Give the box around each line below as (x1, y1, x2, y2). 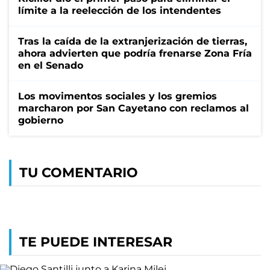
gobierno (18, 114, 63, 126)
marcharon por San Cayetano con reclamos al (18, 102, 249, 114)
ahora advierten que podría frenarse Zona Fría (18, 47, 252, 59)
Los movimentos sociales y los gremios (18, 90, 217, 102)
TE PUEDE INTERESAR (19, 233, 172, 250)
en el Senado (18, 59, 83, 71)
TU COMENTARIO (19, 164, 138, 181)
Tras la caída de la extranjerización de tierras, (18, 35, 247, 47)
